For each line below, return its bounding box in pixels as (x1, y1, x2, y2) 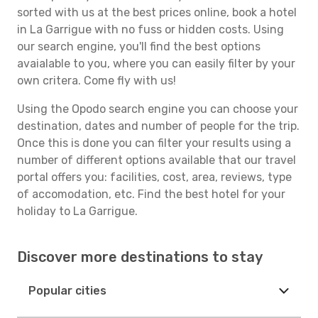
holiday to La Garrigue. (17, 204, 138, 218)
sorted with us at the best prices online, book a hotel (17, 6, 297, 19)
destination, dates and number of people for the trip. (17, 119, 300, 133)
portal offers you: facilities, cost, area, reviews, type (17, 170, 292, 184)
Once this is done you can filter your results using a (17, 136, 291, 150)
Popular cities (28, 284, 106, 297)
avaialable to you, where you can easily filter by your (17, 57, 295, 70)
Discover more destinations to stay (17, 248, 263, 265)
